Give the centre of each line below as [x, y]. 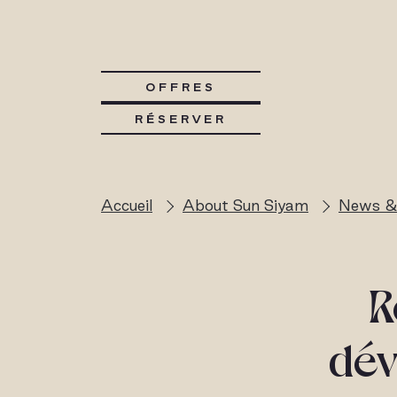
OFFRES [181, 87]
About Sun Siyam [245, 205]
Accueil [127, 205]
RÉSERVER [181, 119]
